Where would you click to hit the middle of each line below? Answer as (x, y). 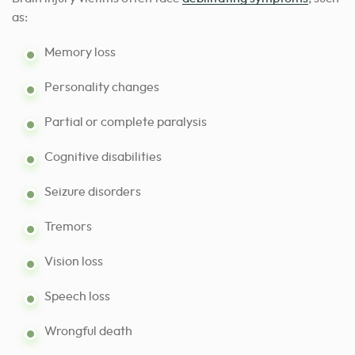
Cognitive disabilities (103, 157)
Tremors (68, 227)
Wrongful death (88, 332)
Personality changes (102, 88)
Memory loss (80, 53)
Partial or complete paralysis (126, 122)
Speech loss (77, 297)
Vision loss (74, 262)
